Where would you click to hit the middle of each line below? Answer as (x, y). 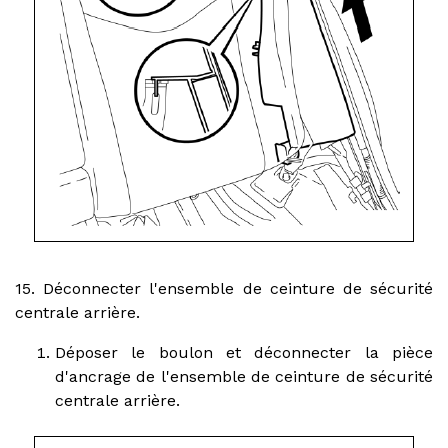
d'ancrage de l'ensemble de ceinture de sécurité (244, 376)
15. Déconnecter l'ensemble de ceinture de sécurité (224, 288)
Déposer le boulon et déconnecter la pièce (244, 352)
